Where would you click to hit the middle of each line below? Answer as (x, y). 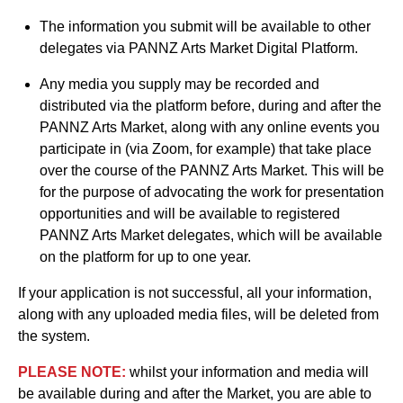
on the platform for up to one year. (145, 256)
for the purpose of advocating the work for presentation (212, 192)
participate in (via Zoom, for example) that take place (206, 148)
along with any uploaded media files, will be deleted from (198, 314)
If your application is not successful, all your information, (195, 292)
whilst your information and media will (247, 372)
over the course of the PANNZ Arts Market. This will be (212, 170)
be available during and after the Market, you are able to (195, 393)
